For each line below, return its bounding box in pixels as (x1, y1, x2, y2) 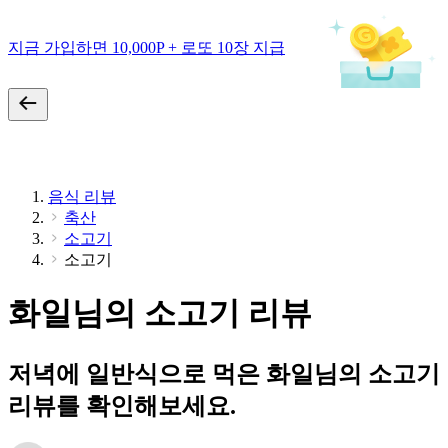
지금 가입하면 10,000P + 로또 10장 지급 (8, 38, 285, 56)
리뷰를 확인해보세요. (8, 392, 236, 419)
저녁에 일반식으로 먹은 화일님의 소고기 (8, 360, 440, 387)
